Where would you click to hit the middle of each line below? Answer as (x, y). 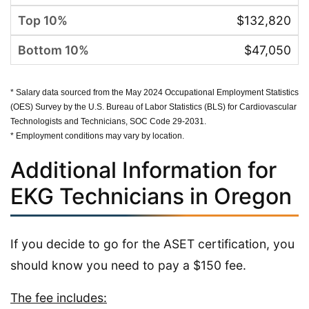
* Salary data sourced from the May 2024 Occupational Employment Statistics (154, 92)
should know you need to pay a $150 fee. (128, 265)
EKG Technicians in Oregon (151, 196)
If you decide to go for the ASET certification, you (152, 243)
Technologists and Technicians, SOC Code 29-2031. (108, 121)
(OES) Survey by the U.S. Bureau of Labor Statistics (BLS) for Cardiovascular (153, 107)
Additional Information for (143, 170)
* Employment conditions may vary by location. (97, 136)
